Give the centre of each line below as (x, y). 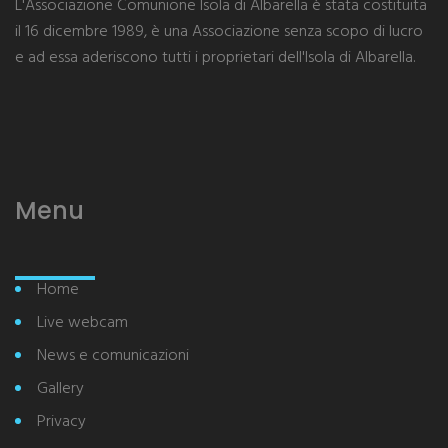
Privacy (61, 422)
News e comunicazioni (113, 356)
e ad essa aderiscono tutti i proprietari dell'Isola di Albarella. (215, 58)
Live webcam (82, 323)
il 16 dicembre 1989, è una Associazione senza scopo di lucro (219, 32)
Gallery (60, 389)
